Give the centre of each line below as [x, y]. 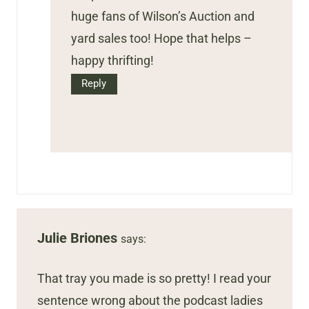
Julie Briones [77, 238]
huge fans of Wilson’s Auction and [163, 17]
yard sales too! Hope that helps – [161, 39]
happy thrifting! [112, 61]
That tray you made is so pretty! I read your [154, 279]
